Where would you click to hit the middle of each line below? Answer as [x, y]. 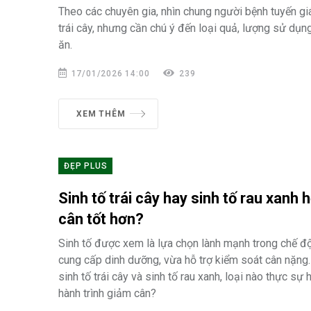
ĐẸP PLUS [86, 166]
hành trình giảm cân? [107, 293]
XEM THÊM [101, 114]
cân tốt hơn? [101, 219]
